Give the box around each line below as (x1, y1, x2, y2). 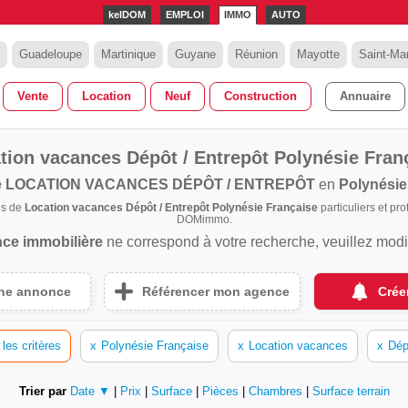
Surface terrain (311, 384, 390, 398)
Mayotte (297, 47, 340, 61)
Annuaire (340, 89, 391, 103)
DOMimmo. (176, 213, 232, 225)
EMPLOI (165, 9, 204, 20)
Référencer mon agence (142, 284, 291, 299)
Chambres (248, 384, 306, 398)
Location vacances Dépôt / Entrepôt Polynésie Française (24, 201, 318, 213)
